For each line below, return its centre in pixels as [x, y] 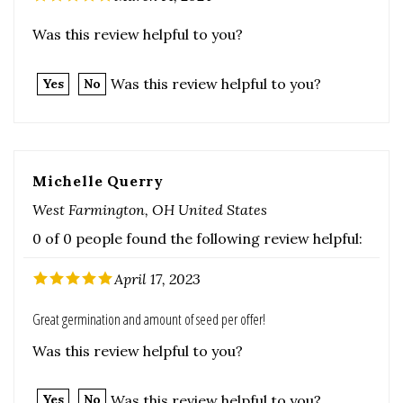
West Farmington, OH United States [150, 143]
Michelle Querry [98, 115]
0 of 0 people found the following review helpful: [197, 172]
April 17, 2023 [157, 213]
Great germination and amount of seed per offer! [149, 253]
